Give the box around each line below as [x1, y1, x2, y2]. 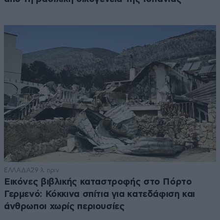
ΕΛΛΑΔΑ [4, 166, 31, 174]
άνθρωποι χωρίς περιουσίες [4, 201, 125, 211]
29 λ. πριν [30, 166, 59, 174]
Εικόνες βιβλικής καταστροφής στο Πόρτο [4, 177, 192, 187]
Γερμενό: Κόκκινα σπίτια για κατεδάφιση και [4, 189, 195, 199]
